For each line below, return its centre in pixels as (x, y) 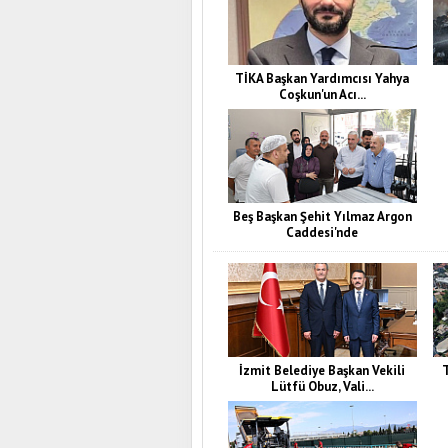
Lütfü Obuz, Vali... (322, 386)
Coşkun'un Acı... (322, 94)
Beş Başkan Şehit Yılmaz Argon (322, 216)
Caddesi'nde (322, 232)
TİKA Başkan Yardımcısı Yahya (322, 78)
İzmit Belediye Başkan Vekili (322, 370)
